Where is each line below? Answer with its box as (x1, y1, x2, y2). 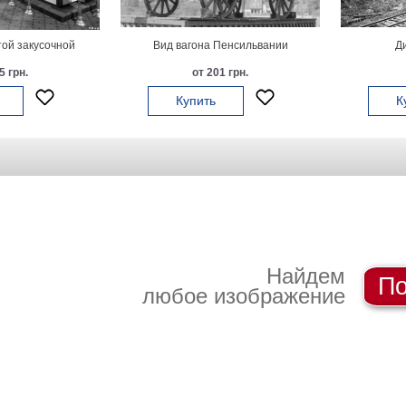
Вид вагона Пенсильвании (152, 39, 288, 52)
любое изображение (142, 284, 345, 308)
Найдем (266, 264, 345, 288)
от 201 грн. (192, 66, 248, 79)
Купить (176, 93, 216, 108)
